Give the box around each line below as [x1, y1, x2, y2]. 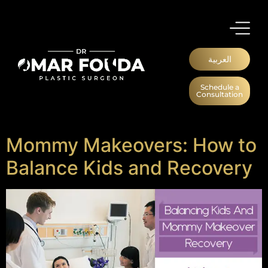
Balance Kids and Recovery [6, 156, 252, 179]
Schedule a [200, 83, 239, 92]
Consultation [196, 90, 243, 99]
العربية [208, 54, 232, 65]
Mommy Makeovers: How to [6, 133, 257, 157]
